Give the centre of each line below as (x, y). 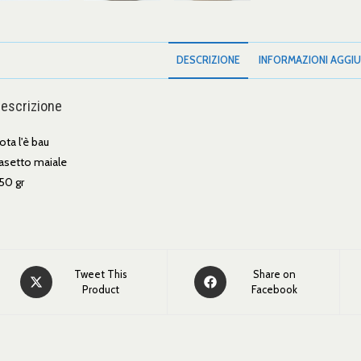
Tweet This (101, 274)
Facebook (275, 289)
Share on (275, 274)
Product (101, 289)
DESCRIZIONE (208, 60)
